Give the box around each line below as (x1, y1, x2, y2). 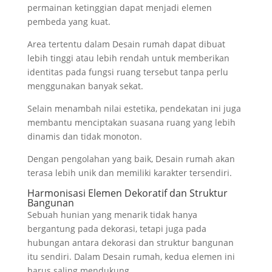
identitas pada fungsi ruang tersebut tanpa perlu (27, 66, 228, 78)
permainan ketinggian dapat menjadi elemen (27, 1, 212, 13)
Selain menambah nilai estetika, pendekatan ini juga (27, 102, 241, 114)
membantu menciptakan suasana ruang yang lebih (27, 116, 236, 128)
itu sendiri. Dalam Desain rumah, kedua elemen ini (27, 250, 235, 262)
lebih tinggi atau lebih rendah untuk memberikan (27, 52, 229, 64)
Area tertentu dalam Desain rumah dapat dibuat (27, 38, 225, 50)
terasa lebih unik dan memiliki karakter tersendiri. (27, 166, 232, 178)
